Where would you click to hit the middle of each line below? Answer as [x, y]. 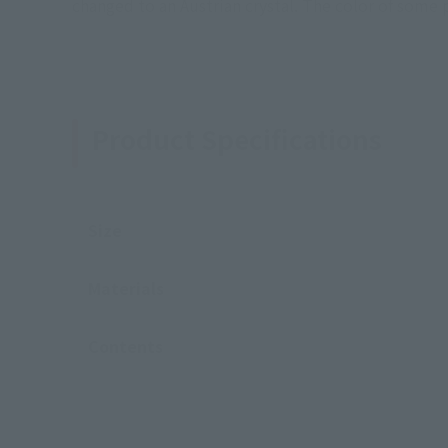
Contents [125, 345]
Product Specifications [237, 138]
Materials [126, 287]
